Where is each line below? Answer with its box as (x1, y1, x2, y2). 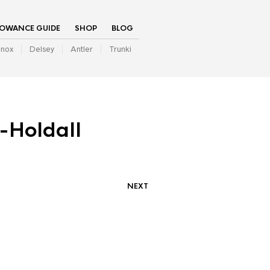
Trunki (109, 45, 131, 54)
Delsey (30, 45, 54, 54)
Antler (71, 45, 93, 54)
